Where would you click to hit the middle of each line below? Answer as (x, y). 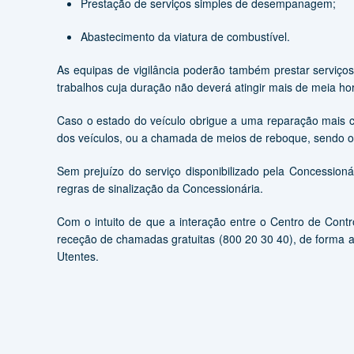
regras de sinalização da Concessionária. (160, 188)
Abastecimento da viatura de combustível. (185, 36)
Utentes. (78, 256)
